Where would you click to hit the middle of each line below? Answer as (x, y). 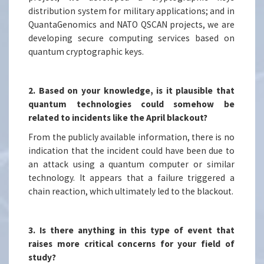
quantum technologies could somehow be (131, 104)
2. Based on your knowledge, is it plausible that (131, 91)
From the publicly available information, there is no (131, 137)
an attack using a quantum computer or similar (131, 164)
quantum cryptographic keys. (86, 52)
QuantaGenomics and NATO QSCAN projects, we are (131, 25)
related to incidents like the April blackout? (118, 118)
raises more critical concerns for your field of (131, 244)
